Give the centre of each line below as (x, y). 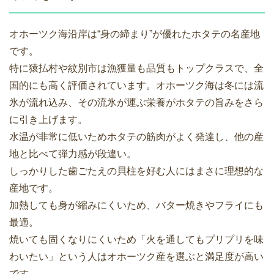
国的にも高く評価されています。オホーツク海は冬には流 (136, 86)
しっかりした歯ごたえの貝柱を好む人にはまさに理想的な (136, 171)
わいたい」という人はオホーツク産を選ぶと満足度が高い (136, 257)
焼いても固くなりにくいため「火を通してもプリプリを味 (136, 240)
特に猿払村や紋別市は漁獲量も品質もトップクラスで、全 (136, 68)
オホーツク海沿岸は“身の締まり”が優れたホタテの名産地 (135, 34)
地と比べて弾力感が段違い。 (73, 154)
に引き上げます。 (48, 120)
